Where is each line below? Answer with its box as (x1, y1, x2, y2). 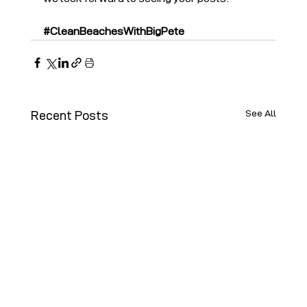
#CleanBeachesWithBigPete (42, 25, 184, 37)
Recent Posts (30, 108, 108, 122)
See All (245, 107, 277, 119)
